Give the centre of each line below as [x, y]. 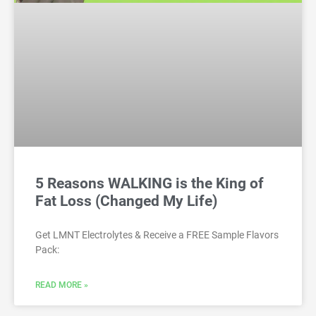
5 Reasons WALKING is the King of [150, 184]
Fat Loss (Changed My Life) [126, 201]
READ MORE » [62, 285]
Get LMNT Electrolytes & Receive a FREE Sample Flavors [157, 235]
